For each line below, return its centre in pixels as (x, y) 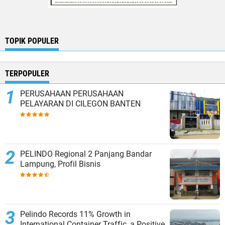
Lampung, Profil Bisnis (60, 164)
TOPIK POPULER (32, 41)
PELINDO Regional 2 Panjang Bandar (57, 154)
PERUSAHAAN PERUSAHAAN (46, 94)
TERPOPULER (27, 74)
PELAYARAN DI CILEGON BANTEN (80, 104)
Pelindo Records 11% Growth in (75, 214)
